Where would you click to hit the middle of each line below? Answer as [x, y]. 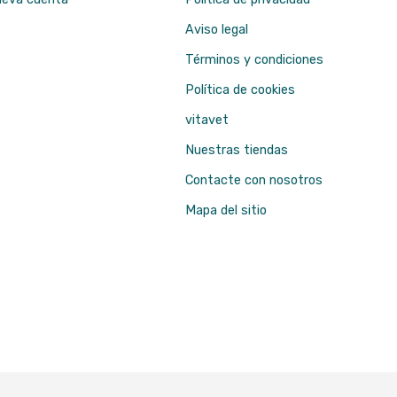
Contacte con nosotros [254, 180]
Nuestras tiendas [237, 150]
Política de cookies [240, 90]
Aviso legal [217, 30]
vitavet [207, 120]
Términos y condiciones [254, 60]
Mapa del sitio [226, 210]
